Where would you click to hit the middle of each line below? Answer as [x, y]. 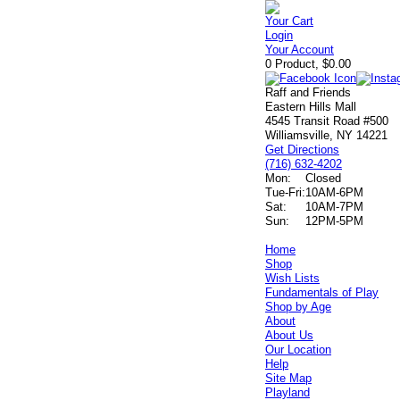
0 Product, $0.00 [308, 64]
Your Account [300, 50]
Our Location [299, 350]
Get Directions [303, 150]
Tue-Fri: [286, 192]
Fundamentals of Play [322, 292]
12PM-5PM [335, 221]
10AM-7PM [335, 207]
